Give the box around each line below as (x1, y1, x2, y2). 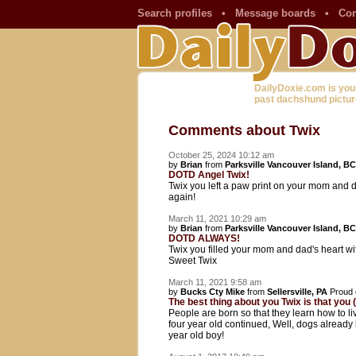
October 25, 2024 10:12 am (168, 150, 274, 160)
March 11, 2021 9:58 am (168, 277, 261, 287)
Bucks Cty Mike (180, 287, 245, 296)
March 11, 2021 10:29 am (168, 214, 266, 223)
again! (168, 192, 195, 203)
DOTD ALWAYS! (168, 233, 240, 244)
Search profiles (137, 7, 212, 19)
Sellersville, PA (267, 287, 327, 296)
